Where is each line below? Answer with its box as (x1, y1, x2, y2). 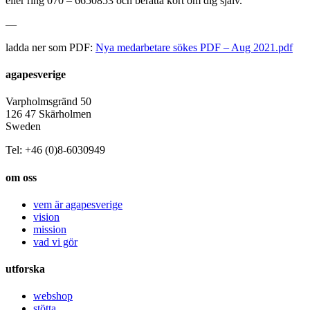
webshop (33, 290, 73, 302)
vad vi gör (33, 235, 77, 248)
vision (33, 210, 60, 223)
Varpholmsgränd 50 (6, 95, 91, 108)
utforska (6, 263, 45, 275)
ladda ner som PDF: (6, 41, 95, 53)
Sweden (6, 120, 41, 133)
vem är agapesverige (33, 198, 122, 210)
